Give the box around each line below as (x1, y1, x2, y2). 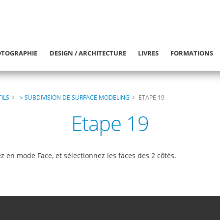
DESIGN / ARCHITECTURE (49, 49, 126, 57)
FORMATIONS (170, 49, 214, 57)
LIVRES (138, 49, 159, 57)
